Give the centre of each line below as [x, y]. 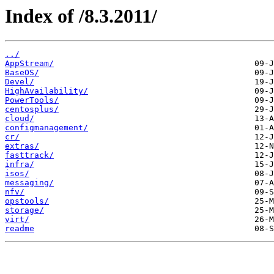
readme [20, 229]
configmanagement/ [46, 128]
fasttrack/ [29, 155]
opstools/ [27, 201]
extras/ [22, 146]
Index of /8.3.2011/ [81, 16]
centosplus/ [32, 109]
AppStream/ [29, 64]
